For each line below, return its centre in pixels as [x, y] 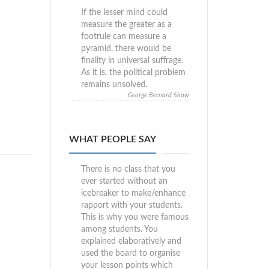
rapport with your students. [131, 205]
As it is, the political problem [133, 73]
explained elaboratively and [131, 241]
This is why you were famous [134, 217]
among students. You [119, 229]
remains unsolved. [114, 85]
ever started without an [124, 181]
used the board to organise [130, 253]
